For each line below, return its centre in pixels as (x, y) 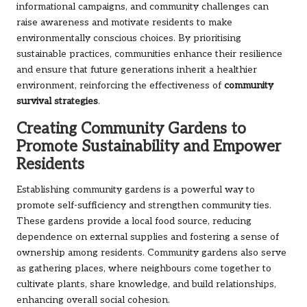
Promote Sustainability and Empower (149, 147)
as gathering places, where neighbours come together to (144, 269)
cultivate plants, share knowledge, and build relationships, (146, 285)
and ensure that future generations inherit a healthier (137, 70)
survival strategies (57, 102)
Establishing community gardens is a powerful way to (136, 190)
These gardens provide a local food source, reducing (134, 222)
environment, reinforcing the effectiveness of (120, 86)
